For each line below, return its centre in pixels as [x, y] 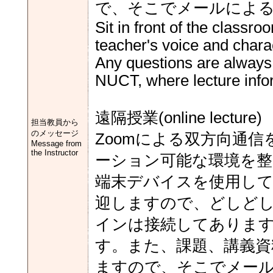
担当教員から [55, 122]
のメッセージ [55, 133]
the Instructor [55, 153]
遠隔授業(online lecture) [179, 118]
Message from [56, 144]
